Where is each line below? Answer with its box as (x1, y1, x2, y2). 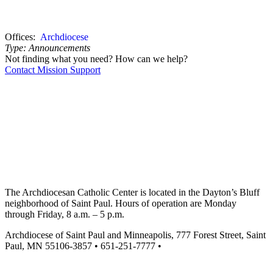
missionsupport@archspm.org (5, 252, 119, 263)
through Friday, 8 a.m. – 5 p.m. (5, 209, 124, 220)
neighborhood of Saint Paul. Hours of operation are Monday (5, 198, 236, 209)
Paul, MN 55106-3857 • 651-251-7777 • (5, 241, 161, 252)
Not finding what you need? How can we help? (5, 54, 188, 65)
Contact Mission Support (5, 65, 101, 76)
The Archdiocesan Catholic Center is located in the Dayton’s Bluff (5, 187, 260, 198)
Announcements (29, 43, 90, 54)
